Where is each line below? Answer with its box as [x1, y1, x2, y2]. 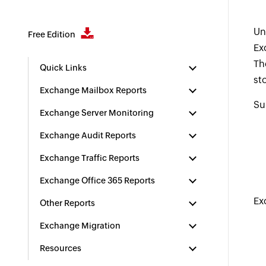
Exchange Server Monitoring [40, 108, 154, 118]
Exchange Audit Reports [40, 131, 137, 140]
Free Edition [28, 30, 78, 39]
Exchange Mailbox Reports [40, 85, 147, 95]
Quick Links [40, 63, 87, 72]
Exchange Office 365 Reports [40, 176, 156, 185]
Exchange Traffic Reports [40, 153, 140, 163]
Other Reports [40, 198, 96, 208]
